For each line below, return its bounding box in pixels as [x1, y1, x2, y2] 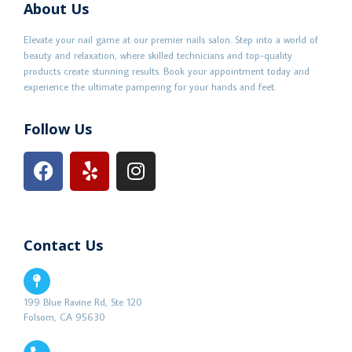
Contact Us [24, 235, 103, 255]
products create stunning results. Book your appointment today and [24, 64, 310, 77]
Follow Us [24, 119, 92, 138]
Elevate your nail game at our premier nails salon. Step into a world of [24, 32, 318, 46]
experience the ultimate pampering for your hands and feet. [24, 79, 276, 93]
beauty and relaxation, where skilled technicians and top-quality [24, 48, 292, 61]
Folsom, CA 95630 [24, 310, 105, 323]
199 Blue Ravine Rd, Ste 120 [24, 295, 142, 308]
